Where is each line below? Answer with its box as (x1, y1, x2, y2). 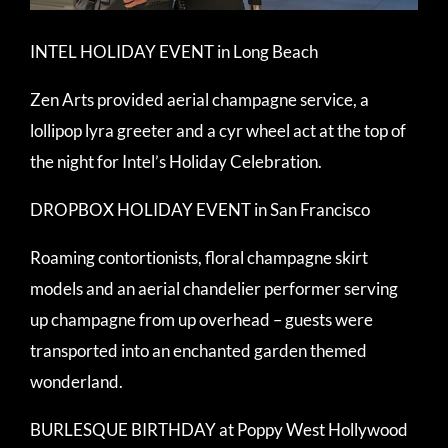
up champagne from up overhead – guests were (30, 308, 373, 330)
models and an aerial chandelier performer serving (30, 277, 398, 299)
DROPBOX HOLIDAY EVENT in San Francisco (30, 198, 370, 220)
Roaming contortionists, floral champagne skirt (30, 246, 368, 268)
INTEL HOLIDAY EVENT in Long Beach (30, 40, 318, 62)
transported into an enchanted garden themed (30, 339, 367, 361)
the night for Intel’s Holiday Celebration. (30, 150, 322, 172)
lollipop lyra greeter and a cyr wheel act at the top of (30, 119, 406, 141)
